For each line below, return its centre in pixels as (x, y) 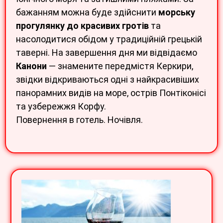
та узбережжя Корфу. (61, 107)
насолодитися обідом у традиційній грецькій (109, 39)
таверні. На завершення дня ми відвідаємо (107, 53)
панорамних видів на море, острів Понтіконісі (111, 93)
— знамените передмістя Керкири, (120, 66)
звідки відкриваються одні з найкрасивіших (108, 80)
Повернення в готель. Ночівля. (79, 120)
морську (177, 12)
